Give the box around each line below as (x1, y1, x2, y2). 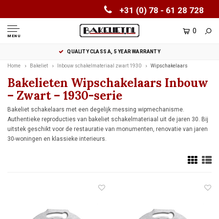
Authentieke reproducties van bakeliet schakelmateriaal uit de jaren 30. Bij (7, 116, 208, 123)
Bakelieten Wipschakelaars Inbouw (7, 75, 208, 90)
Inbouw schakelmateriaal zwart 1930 (57, 63, 141, 68)
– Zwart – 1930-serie (7, 88, 122, 103)
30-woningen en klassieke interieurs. (7, 135, 107, 142)
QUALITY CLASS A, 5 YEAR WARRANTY (67, 49, 160, 54)
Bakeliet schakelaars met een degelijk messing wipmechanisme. (7, 106, 184, 113)
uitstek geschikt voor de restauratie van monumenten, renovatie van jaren (7, 126, 208, 132)
